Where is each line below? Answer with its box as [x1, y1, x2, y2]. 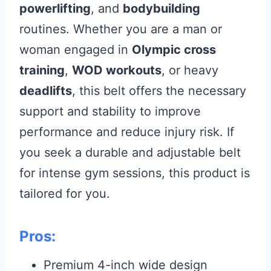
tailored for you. [19, 186, 110, 201]
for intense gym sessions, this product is [19, 166, 250, 180]
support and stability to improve [19, 104, 201, 119]
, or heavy [162, 63, 218, 77]
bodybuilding [123, 1, 200, 16]
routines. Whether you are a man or [19, 22, 222, 36]
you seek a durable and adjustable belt [19, 145, 241, 160]
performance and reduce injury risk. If [19, 125, 234, 139]
